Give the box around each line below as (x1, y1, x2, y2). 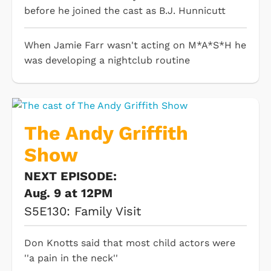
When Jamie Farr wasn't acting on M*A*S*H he (24, 39, 246, 51)
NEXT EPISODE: (24, 169, 120, 184)
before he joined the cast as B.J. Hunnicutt (24, 5, 226, 17)
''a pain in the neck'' (24, 252, 118, 264)
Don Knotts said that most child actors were (24, 237, 235, 249)
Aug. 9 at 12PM (24, 186, 113, 201)
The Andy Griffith (24, 122, 188, 145)
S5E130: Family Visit (24, 204, 141, 219)
